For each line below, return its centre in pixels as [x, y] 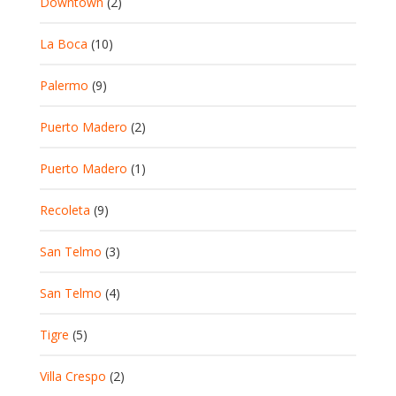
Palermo [64, 85]
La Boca [64, 43]
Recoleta [65, 209]
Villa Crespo [73, 376]
